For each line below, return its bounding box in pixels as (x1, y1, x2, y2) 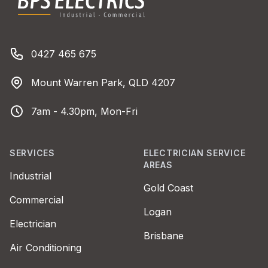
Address (9, 75, 46, 88)
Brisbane (144, 229, 184, 242)
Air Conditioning (10, 241, 81, 254)
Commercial (10, 193, 63, 206)
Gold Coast (144, 181, 193, 194)
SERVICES (10, 147, 55, 158)
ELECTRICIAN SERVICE (144, 147, 246, 158)
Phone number (9, 47, 78, 59)
